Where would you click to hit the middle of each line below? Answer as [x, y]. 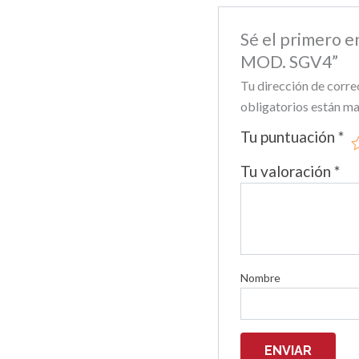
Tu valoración [287, 171]
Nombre [260, 277]
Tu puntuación [289, 136]
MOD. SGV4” [289, 61]
